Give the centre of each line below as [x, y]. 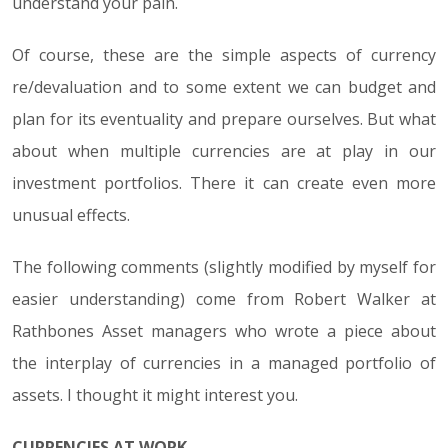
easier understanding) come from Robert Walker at [224, 299]
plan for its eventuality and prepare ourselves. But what [224, 119]
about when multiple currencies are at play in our [224, 151]
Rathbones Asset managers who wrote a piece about [224, 331]
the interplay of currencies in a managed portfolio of [224, 363]
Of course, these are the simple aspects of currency [224, 55]
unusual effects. [71, 215]
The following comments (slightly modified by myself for [224, 267]
